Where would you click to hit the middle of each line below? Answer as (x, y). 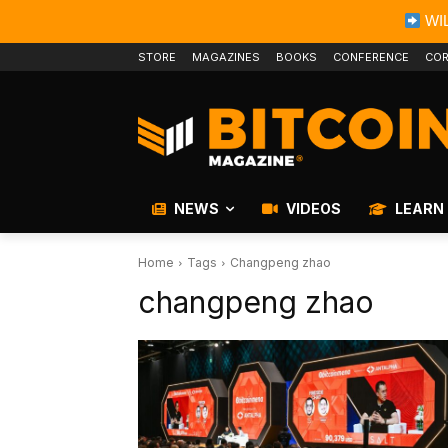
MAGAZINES (226, 57)
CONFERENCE (371, 57)
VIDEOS (312, 209)
